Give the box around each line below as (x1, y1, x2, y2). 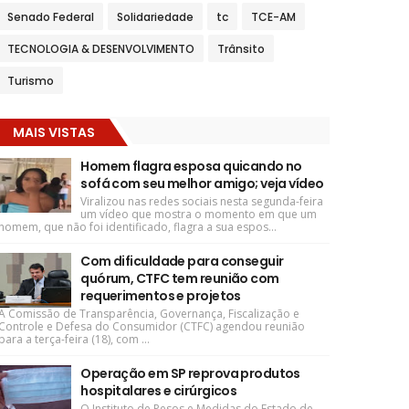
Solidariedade (117, 9, 194, 25)
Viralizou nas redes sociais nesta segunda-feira (80, 194, 324, 209)
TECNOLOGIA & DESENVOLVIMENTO (7, 41, 195, 57)
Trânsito (217, 41, 266, 57)
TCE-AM (251, 9, 297, 25)
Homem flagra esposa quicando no (80, 157, 302, 175)
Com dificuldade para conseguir (80, 252, 284, 270)
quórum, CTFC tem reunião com (80, 269, 279, 288)
